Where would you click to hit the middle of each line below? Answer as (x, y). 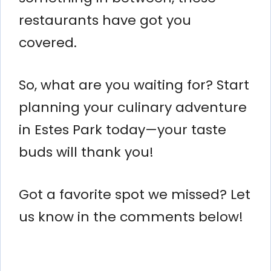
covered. (48, 42)
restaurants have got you (105, 20)
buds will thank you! (86, 152)
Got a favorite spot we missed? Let (135, 194)
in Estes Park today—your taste (122, 129)
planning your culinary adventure (133, 107)
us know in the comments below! (131, 217)
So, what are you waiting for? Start (134, 85)
